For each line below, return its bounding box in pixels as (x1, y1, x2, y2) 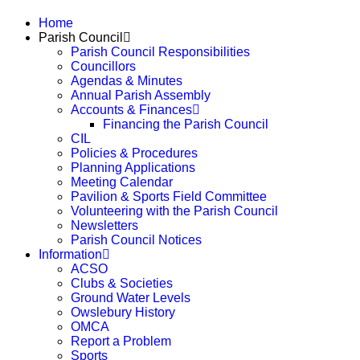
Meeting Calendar (71, 175, 173, 189)
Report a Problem (71, 334, 171, 348)
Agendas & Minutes (71, 74, 182, 88)
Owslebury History (71, 305, 175, 319)
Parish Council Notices (71, 233, 202, 247)
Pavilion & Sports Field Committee (71, 190, 267, 203)
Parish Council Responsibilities (71, 45, 250, 59)
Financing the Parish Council (103, 117, 268, 131)
